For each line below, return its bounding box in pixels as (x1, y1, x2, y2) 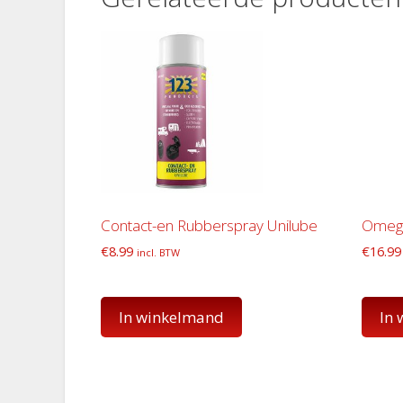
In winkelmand (119, 307, 224, 328)
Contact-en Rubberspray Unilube (101, 214, 318, 236)
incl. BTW (137, 246, 180, 260)
